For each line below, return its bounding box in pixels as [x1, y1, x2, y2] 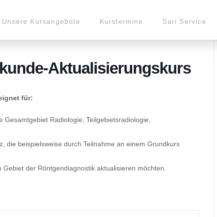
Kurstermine [99, 17, 143, 25]
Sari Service [162, 17, 206, 25]
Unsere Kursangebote [2, 17, 80, 25]
